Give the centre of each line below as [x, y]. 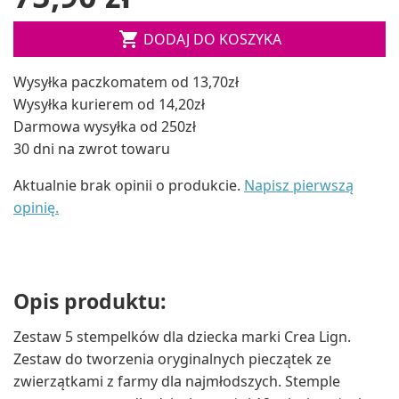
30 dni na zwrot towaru [92, 148]
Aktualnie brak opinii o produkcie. [129, 185]
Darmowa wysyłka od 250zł [105, 126]
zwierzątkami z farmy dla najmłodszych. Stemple [177, 382]
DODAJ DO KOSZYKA [212, 39]
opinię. [36, 207]
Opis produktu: [90, 301]
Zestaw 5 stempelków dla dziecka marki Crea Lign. [182, 337]
